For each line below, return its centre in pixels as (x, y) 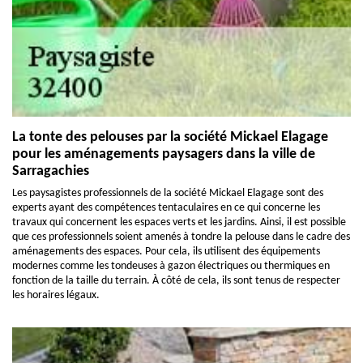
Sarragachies (51, 171)
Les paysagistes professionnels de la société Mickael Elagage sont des (168, 193)
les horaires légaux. (56, 295)
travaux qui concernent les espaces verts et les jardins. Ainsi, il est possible (179, 222)
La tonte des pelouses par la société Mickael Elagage (170, 137)
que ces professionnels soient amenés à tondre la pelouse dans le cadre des (181, 237)
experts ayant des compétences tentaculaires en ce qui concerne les (166, 207)
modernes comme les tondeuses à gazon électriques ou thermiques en (171, 266)
